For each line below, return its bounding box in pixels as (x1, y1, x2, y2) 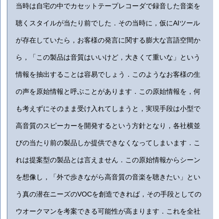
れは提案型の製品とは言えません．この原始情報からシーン (16, 156, 201, 164)
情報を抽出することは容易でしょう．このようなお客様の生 (16, 70, 201, 79)
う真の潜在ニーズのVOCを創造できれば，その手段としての (16, 190, 202, 198)
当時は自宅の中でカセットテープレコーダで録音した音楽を (16, 2, 201, 10)
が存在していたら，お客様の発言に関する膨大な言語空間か (16, 36, 201, 44)
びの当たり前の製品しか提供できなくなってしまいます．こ (16, 139, 201, 147)
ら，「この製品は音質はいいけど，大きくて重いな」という (16, 53, 201, 62)
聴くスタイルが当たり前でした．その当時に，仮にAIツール (16, 19, 200, 27)
